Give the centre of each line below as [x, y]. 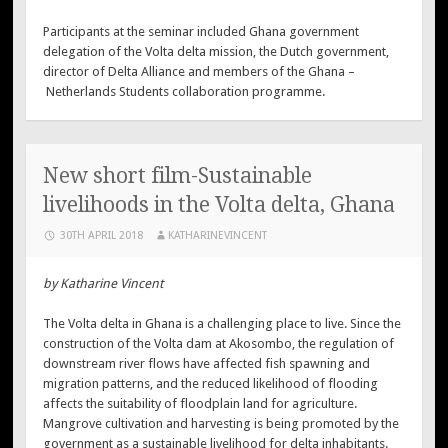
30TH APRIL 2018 [102, 235]
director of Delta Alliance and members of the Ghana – [199, 72]
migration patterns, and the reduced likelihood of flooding [211, 383]
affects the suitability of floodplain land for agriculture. [200, 403]
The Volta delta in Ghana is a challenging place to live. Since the [222, 323]
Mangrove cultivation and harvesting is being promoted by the [221, 423]
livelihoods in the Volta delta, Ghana [219, 204]
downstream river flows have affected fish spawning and [207, 363]
